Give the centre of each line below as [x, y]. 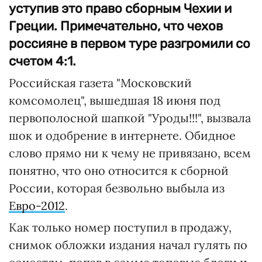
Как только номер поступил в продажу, [120, 227]
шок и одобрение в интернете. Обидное [122, 135]
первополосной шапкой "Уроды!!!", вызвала [130, 118]
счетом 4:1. [42, 61]
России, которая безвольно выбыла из [117, 188]
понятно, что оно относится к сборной [119, 170]
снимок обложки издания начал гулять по [128, 245]
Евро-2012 [37, 206]
